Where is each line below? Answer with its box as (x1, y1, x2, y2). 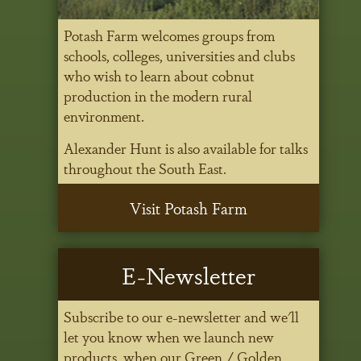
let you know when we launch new (64, 326, 275, 346)
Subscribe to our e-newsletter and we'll (64, 306, 300, 326)
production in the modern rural (64, 85, 253, 106)
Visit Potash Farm (130, 196, 247, 219)
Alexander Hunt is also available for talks (64, 137, 309, 158)
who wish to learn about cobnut (64, 64, 255, 85)
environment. (64, 105, 145, 126)
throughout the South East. (64, 157, 227, 178)
